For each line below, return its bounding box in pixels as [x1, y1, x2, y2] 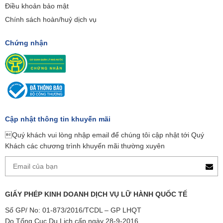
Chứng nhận [5, 39, 48, 47]
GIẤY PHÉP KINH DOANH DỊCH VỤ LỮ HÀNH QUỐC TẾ [5, 190, 187, 199]
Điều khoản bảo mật [5, 2, 69, 10]
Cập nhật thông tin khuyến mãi [5, 115, 111, 123]
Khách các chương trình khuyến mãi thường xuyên [5, 142, 165, 150]
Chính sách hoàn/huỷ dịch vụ [5, 15, 97, 24]
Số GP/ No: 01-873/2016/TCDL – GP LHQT [5, 206, 141, 215]
